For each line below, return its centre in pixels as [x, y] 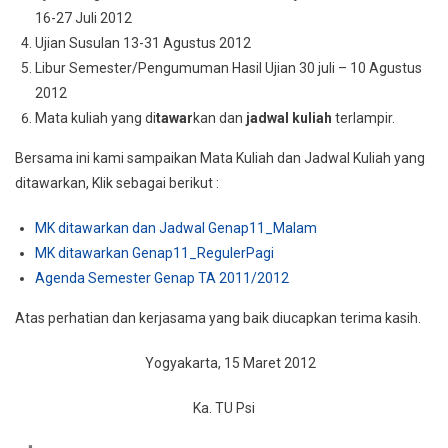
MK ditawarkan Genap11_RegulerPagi [154, 253]
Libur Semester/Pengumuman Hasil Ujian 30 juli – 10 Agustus [228, 68]
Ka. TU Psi [224, 408]
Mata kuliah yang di [95, 118]
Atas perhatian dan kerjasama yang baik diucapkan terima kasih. [218, 318]
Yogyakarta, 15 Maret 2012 [224, 363]
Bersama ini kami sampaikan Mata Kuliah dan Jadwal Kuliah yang [220, 158]
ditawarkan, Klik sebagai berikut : [117, 183]
